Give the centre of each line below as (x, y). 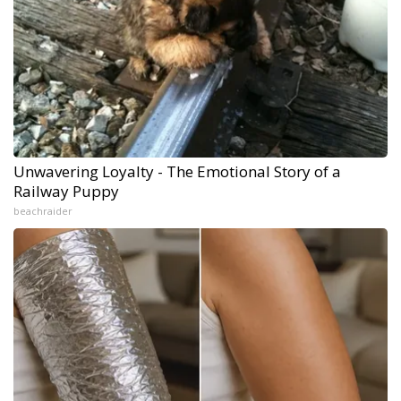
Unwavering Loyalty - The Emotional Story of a (177, 172)
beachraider (43, 211)
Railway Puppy (66, 192)
